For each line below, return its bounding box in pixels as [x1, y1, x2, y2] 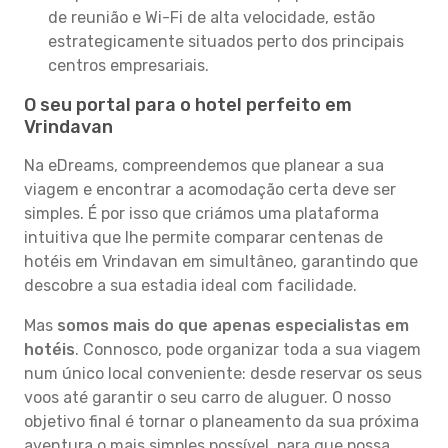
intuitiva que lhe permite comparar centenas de [24, 228, 383, 247]
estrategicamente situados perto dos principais [48, 32, 404, 51]
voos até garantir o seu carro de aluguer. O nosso [24, 388, 391, 407]
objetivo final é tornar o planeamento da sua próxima [24, 412, 419, 431]
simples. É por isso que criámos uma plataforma [24, 204, 379, 223]
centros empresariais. [48, 56, 209, 75]
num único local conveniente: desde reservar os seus [24, 364, 422, 383]
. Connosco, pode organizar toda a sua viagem [75, 340, 421, 359]
